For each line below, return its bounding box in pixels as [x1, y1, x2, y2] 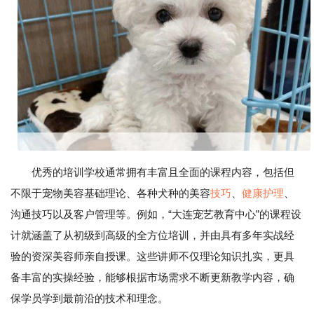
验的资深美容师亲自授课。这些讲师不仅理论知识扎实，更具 [11, 250, 294, 263]
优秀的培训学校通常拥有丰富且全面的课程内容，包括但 [32, 166, 294, 179]
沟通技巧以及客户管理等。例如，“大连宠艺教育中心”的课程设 [11, 208, 301, 221]
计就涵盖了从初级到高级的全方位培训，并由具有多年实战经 [11, 229, 294, 242]
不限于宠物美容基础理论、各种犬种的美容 [11, 187, 210, 200]
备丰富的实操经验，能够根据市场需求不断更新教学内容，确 [11, 271, 294, 284]
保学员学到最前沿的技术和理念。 [11, 292, 168, 305]
